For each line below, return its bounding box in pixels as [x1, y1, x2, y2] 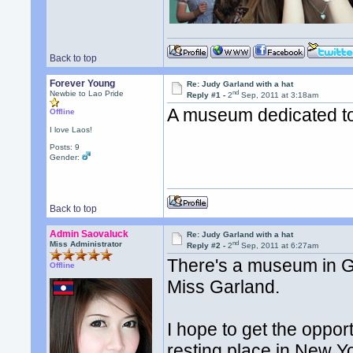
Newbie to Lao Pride [50, 89, 124, 98]
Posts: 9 [50, 143, 80, 151]
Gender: [50, 153, 83, 162]
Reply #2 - [187, 241, 229, 251]
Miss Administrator [50, 240, 123, 248]
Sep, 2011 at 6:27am [239, 241, 319, 251]
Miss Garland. [167, 277, 281, 298]
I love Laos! [50, 125, 93, 134]
